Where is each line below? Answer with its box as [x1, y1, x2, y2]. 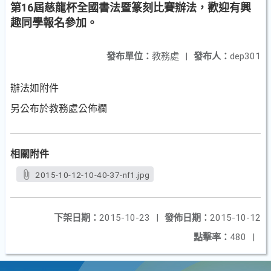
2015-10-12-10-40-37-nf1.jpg [35, 170, 150, 180]
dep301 [230, 51, 261, 62]
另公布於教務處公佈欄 [10, 103, 107, 114]
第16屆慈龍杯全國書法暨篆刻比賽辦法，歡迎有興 [10, 1, 251, 14]
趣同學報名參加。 [10, 16, 97, 29]
